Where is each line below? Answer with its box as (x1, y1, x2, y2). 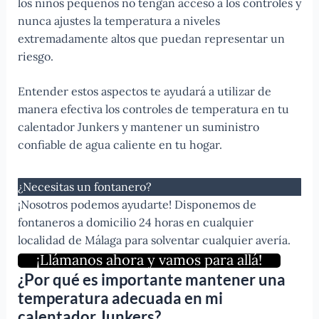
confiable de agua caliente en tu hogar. (17, 137, 222, 152)
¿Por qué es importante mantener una (17, 269, 286, 289)
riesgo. (17, 48, 53, 63)
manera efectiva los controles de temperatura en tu (17, 101, 289, 116)
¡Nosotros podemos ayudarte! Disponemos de (17, 197, 256, 211)
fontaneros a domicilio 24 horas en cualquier (17, 214, 253, 229)
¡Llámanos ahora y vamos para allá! (36, 250, 262, 268)
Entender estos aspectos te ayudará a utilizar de (17, 83, 271, 98)
